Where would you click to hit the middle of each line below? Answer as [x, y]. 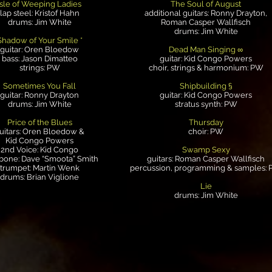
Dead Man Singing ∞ [206, 49]
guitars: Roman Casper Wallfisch [206, 159]
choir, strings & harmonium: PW [206, 68]
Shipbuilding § [206, 86]
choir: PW [206, 131]
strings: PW [39, 68]
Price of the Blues [39, 122]
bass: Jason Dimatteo [39, 59]
